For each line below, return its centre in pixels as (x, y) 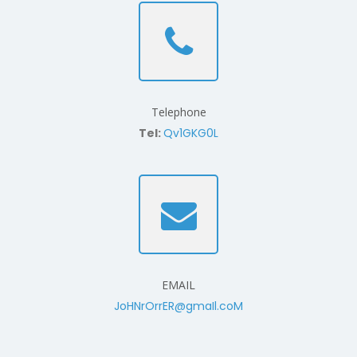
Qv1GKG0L (191, 133)
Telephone (178, 112)
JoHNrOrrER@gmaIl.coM (178, 306)
